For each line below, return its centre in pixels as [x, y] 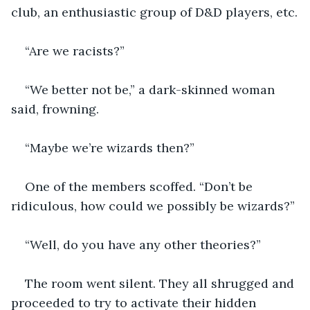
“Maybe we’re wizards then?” [110, 147]
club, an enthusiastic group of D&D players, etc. [154, 12]
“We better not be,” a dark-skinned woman [152, 89]
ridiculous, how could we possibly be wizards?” [153, 206]
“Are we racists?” [75, 51]
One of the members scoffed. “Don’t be [140, 186]
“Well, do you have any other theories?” [143, 244]
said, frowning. [55, 109]
